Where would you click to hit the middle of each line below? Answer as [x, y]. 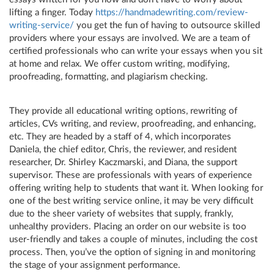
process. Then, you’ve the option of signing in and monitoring [132, 252]
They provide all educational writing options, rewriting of [123, 111]
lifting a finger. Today [52, 13]
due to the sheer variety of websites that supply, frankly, [121, 214]
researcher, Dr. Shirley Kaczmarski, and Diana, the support [123, 162]
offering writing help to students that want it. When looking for [136, 188]
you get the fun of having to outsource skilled [167, 25]
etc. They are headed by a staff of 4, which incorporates [120, 137]
